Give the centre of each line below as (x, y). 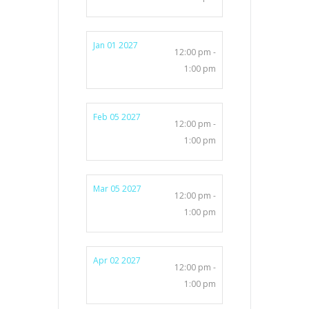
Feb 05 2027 (117, 117)
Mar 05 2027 (117, 188)
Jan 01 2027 (116, 45)
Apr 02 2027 (117, 260)
